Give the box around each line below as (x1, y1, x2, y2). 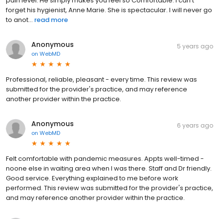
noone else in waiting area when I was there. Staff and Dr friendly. (6, 164, 212, 174)
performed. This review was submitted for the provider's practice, (6, 183, 213, 193)
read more (34, 15, 68, 25)
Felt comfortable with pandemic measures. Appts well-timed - (6, 154, 204, 164)
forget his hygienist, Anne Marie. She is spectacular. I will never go (6, 5, 212, 15)
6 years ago (177, 121, 213, 130)
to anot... (6, 15, 33, 25)
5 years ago (177, 42, 213, 51)
